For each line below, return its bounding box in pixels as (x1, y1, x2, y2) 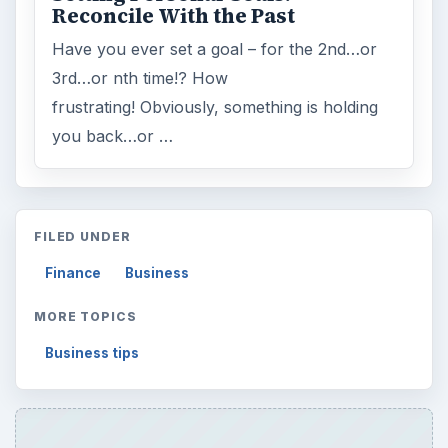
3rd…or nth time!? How (52, 67, 229, 88)
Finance (45, 265, 102, 282)
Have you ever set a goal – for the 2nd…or (52, 38, 378, 59)
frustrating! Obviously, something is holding (52, 96, 379, 117)
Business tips (45, 345, 140, 362)
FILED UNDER (33, 229, 132, 245)
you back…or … (52, 125, 174, 146)
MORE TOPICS (33, 309, 138, 325)
